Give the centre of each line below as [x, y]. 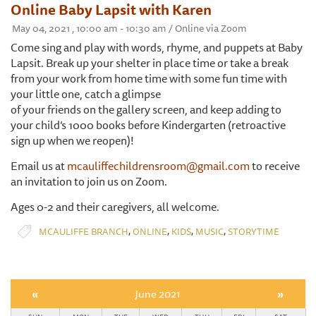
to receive [275, 166]
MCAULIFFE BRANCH [84, 231]
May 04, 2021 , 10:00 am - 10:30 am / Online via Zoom [129, 29]
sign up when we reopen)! [72, 141]
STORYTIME [254, 231]
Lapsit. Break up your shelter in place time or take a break [150, 63]
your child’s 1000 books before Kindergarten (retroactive [148, 125]
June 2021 [157, 294]
